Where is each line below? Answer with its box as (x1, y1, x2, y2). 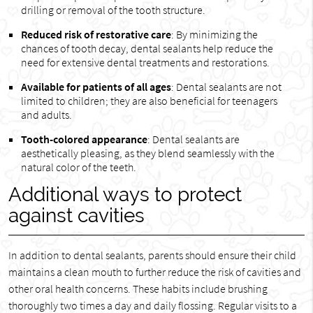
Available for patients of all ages (20, 80, 171, 94)
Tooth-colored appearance (20, 132, 147, 146)
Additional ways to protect (8, 183, 242, 206)
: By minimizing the (170, 27, 258, 41)
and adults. (20, 108, 72, 122)
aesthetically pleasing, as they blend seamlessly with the (20, 146, 275, 160)
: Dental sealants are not (170, 80, 282, 94)
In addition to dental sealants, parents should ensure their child (8, 248, 296, 262)
